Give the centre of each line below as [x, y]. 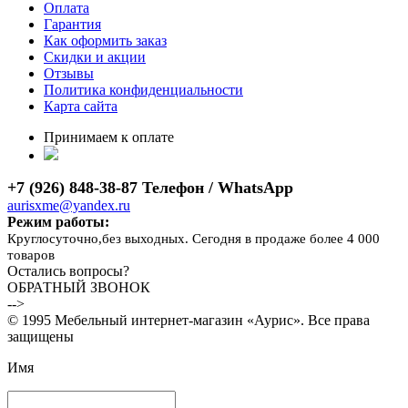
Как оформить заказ [105, 40]
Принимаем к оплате [109, 137]
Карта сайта [81, 106]
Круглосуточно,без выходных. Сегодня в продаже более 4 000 [194, 238]
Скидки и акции [95, 56]
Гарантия [72, 24]
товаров [31, 255]
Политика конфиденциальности [143, 89]
